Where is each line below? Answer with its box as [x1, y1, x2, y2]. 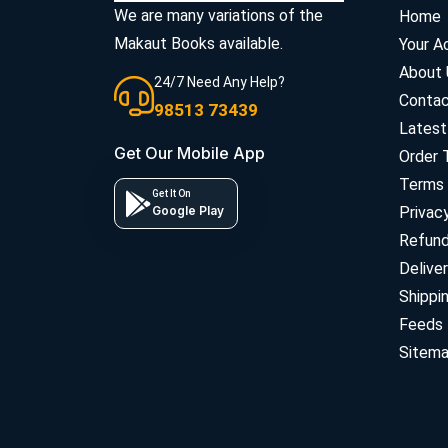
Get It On [152, 187, 191, 199]
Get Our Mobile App [114, 142, 265, 163]
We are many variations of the [114, 5, 323, 25]
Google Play [152, 202, 224, 218]
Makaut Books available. [114, 33, 283, 53]
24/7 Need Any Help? [154, 74, 285, 91]
